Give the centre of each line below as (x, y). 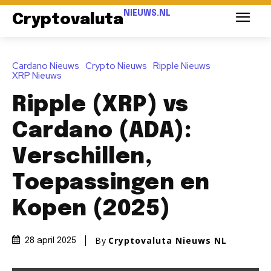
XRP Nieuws (37, 75)
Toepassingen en (111, 183)
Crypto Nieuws (116, 66)
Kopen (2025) (91, 209)
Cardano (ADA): (102, 131)
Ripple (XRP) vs (100, 105)
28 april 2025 (51, 240)
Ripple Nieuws (182, 66)
